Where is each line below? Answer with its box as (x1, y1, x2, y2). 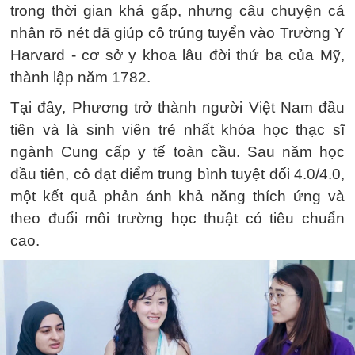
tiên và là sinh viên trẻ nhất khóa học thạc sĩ (10, 121, 345, 138)
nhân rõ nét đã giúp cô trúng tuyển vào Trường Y (10, 25, 345, 41)
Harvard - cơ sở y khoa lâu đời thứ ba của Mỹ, (10, 47, 345, 63)
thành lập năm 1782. (10, 69, 151, 86)
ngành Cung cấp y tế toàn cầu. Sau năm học (10, 143, 345, 160)
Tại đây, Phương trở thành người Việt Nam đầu (10, 99, 345, 116)
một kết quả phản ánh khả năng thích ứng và (10, 188, 345, 204)
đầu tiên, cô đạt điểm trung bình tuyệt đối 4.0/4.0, (10, 166, 345, 182)
